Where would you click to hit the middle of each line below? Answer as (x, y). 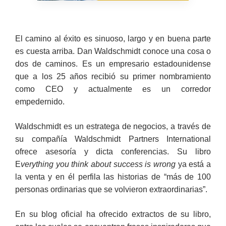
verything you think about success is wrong (98, 164)
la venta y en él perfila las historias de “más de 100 (113, 177)
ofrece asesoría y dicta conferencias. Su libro (113, 151)
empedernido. (40, 101)
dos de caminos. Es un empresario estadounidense (113, 64)
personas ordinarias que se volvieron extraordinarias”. (111, 189)
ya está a (193, 164)
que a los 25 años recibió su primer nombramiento (113, 76)
